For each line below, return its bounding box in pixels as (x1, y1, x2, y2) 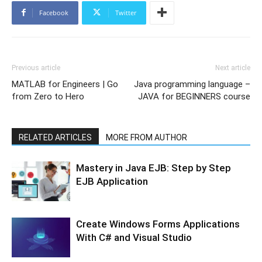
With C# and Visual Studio (76, 231, 192, 243)
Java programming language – (134, 78, 250, 89)
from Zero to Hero (12, 91, 84, 102)
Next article (215, 63, 250, 72)
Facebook (39, 8, 68, 17)
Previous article (12, 63, 60, 72)
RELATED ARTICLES (19, 132, 92, 142)
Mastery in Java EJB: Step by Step (76, 161, 231, 174)
